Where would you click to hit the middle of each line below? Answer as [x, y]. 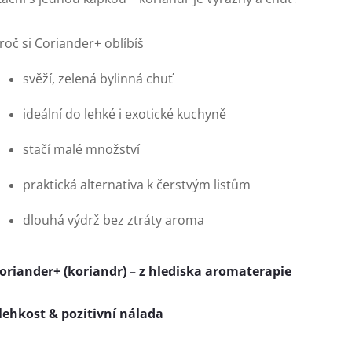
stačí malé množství [81, 150]
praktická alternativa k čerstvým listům [137, 185]
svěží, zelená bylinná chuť [98, 79]
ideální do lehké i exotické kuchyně [125, 114]
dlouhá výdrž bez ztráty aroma [114, 220]
